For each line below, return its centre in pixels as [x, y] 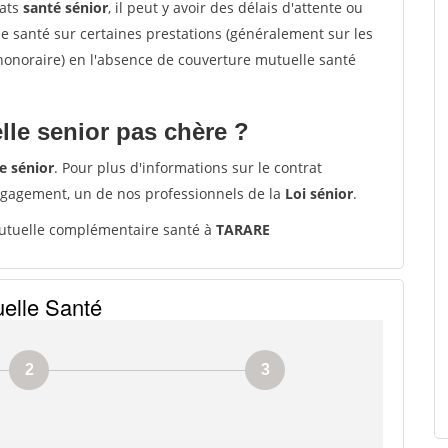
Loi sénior [319, 193]
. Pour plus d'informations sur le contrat [188, 167]
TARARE [243, 229]
